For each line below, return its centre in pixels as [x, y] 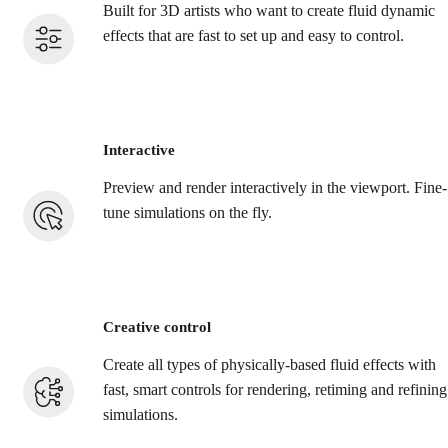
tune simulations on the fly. [187, 213]
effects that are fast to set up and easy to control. [253, 36]
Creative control [157, 326]
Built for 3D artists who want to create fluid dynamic [269, 11]
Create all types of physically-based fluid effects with [269, 364]
